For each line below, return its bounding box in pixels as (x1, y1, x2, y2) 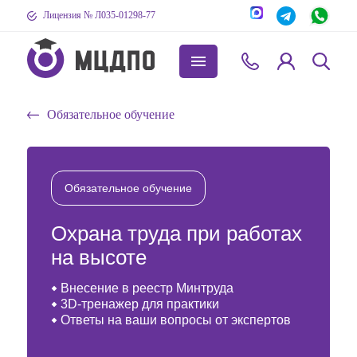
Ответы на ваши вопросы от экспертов (61, 313, 291, 327)
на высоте (51, 245, 147, 269)
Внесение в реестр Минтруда (61, 281, 233, 295)
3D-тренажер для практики (61, 297, 219, 311)
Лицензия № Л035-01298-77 (43, 10, 155, 21)
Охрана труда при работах (51, 222, 302, 245)
